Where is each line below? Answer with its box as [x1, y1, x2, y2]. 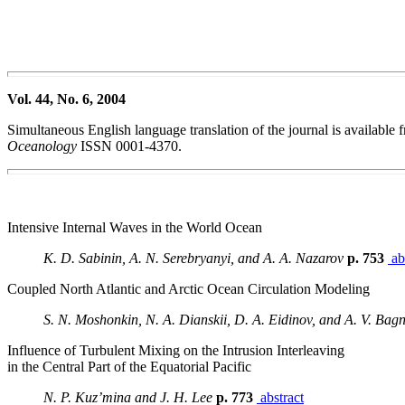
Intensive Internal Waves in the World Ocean [7, 220, 262, 235]
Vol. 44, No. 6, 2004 [7, 91, 126, 107]
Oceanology [7, 138, 77, 154]
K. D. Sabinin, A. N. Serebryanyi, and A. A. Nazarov [43, 250, 344, 266]
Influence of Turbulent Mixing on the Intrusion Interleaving [7, 343, 344, 358]
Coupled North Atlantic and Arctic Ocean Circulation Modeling [7, 281, 370, 297]
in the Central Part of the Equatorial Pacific [7, 359, 251, 374]
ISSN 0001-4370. [77, 138, 182, 154]
